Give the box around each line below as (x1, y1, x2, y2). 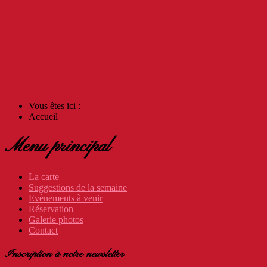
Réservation (29, 203, 73, 214)
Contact (29, 225, 58, 235)
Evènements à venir (29, 193, 103, 203)
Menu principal (5, 135, 110, 159)
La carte (29, 171, 59, 182)
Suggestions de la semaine (29, 182, 127, 193)
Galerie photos (29, 214, 83, 225)
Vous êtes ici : (29, 101, 85, 111)
